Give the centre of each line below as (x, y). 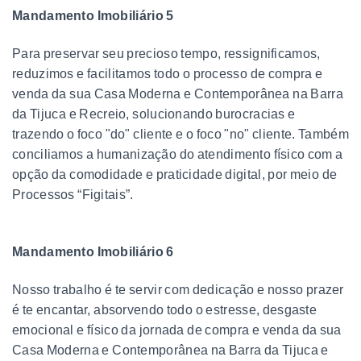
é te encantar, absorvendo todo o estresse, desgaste (165, 309)
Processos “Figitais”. (73, 194)
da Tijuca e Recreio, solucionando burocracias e (154, 114)
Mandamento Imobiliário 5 (93, 15)
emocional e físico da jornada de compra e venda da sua (177, 330)
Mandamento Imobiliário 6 (93, 251)
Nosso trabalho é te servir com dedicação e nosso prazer (178, 289)
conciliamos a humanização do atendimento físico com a (178, 154)
